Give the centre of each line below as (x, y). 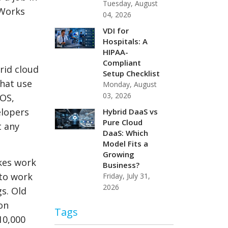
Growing (119, 154)
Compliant (122, 62)
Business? (121, 165)
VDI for (116, 30)
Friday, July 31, (127, 176)
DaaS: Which (126, 133)
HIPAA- (116, 52)
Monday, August (130, 84)
